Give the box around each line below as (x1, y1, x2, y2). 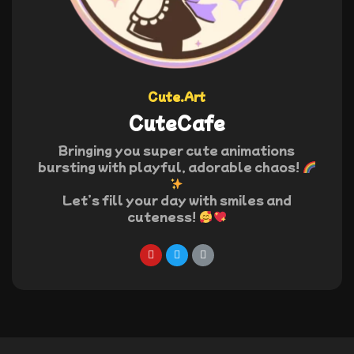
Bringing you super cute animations (58, 141, 296, 159)
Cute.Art (148, 88, 206, 105)
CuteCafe (128, 111, 225, 135)
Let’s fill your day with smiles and (62, 191, 292, 209)
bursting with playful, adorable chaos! (37, 158, 303, 175)
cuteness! (127, 208, 200, 225)
